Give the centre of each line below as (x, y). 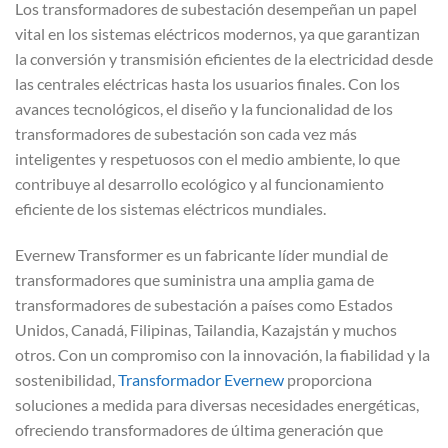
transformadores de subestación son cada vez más (186, 133)
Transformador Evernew (201, 379)
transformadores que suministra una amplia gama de (194, 279)
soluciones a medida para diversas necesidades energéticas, (217, 404)
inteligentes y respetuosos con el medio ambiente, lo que (207, 158)
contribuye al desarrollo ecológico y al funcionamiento (199, 183)
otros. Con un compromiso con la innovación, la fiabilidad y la (222, 354)
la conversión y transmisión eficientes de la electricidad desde (224, 58)
